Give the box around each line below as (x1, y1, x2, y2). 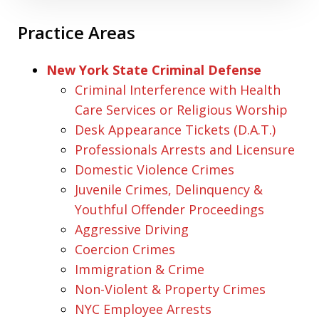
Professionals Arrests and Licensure (75, 140, 295, 158)
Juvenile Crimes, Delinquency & (75, 180, 263, 198)
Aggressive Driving (75, 220, 189, 238)
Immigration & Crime (75, 260, 204, 278)
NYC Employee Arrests (75, 300, 211, 318)
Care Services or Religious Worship (75, 100, 288, 118)
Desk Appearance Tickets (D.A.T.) (75, 120, 276, 138)
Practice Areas (18, 20, 135, 44)
